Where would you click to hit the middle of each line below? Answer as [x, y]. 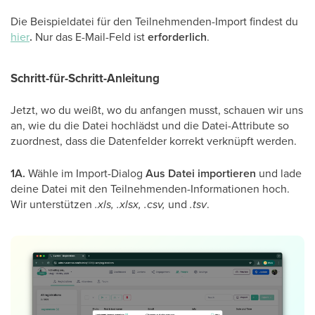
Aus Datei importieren [201, 173]
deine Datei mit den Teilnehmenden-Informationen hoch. [150, 188]
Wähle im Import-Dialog [85, 173]
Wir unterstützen [53, 204]
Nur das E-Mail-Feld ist [91, 36]
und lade [279, 173]
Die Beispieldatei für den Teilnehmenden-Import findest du [154, 21]
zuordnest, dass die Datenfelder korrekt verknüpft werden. [154, 140]
